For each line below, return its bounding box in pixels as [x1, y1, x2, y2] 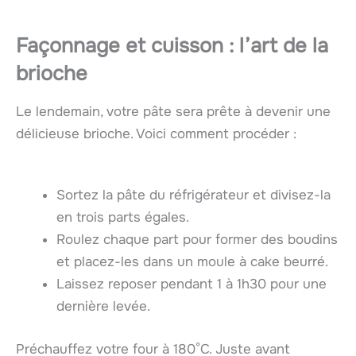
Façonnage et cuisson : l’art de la [16, 33, 328, 60]
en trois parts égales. [56, 209, 189, 226]
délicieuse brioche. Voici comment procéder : [16, 126, 296, 143]
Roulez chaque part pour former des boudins [56, 231, 338, 249]
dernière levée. [56, 298, 150, 315]
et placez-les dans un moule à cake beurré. [56, 253, 328, 271]
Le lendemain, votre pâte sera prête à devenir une [16, 103, 331, 121]
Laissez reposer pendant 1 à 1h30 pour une [56, 276, 327, 293]
